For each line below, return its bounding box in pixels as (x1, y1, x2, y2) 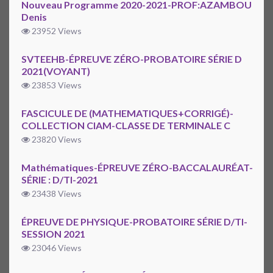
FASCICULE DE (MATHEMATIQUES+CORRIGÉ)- (21, 107, 233, 119)
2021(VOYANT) (21, 65, 90, 77)
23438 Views (30, 188, 82, 199)
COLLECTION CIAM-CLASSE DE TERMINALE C (21, 119, 230, 132)
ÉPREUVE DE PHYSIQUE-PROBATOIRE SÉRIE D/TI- (21, 216, 247, 228)
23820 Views (30, 134, 82, 145)
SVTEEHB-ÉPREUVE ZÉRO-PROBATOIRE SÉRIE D (21, 53, 242, 65)
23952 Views (30, 26, 82, 37)
